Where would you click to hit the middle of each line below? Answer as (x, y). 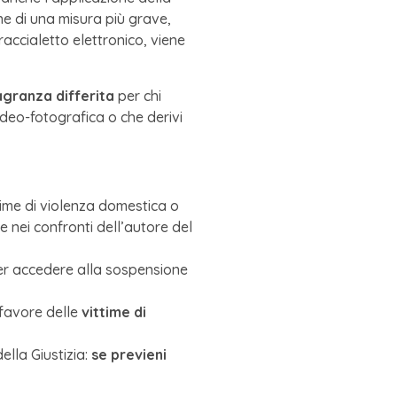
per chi (138, 95)
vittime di (114, 312)
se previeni (129, 355)
